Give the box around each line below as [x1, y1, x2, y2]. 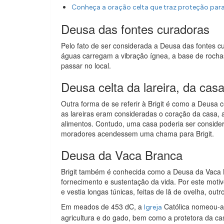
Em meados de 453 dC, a [61, 201, 144, 212]
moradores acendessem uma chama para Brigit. [61, 128, 214, 139]
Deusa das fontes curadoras [61, 20, 209, 38]
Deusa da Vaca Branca [61, 146, 182, 164]
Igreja [144, 203, 162, 212]
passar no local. [61, 60, 111, 71]
